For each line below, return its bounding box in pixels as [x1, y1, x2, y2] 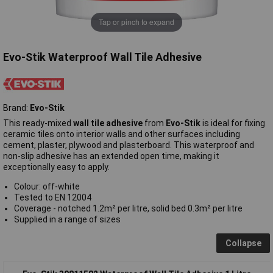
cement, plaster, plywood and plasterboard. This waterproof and [3, 140, 254, 150]
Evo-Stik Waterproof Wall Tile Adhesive [3, 50, 202, 63]
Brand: [3, 102, 30, 113]
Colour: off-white [13, 181, 80, 191]
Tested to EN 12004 [13, 192, 91, 202]
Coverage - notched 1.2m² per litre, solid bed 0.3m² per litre [13, 203, 243, 213]
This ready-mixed [3, 118, 73, 128]
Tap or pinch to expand [99, 16, 174, 27]
